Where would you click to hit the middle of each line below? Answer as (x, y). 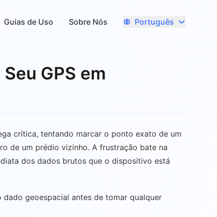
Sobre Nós (88, 22)
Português (154, 22)
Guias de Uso (29, 22)
